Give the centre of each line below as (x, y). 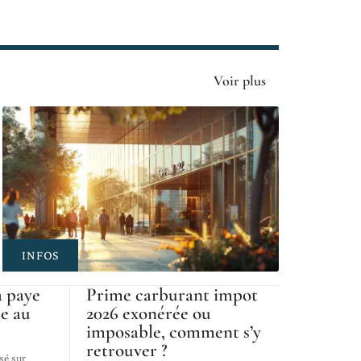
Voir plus (240, 81)
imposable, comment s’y (173, 332)
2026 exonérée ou (148, 314)
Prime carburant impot (172, 295)
